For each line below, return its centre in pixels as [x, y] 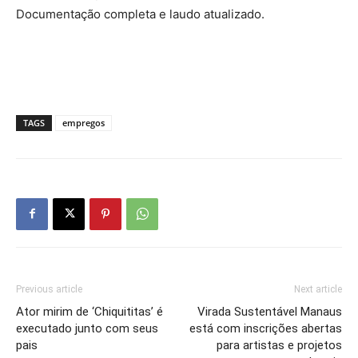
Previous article [49, 289]
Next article [318, 289]
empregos [84, 122]
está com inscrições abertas [266, 328]
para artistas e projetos [279, 345]
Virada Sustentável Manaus [270, 311]
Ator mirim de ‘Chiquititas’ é [89, 311]
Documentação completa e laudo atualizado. [140, 14]
